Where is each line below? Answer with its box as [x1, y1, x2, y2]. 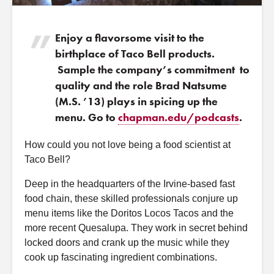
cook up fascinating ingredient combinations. [24, 251, 217, 262]
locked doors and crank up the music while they [24, 237, 229, 248]
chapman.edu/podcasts [118, 109, 239, 124]
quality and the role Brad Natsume [55, 78, 227, 92]
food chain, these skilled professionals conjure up [24, 193, 238, 204]
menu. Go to [55, 109, 118, 124]
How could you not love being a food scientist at [24, 139, 231, 150]
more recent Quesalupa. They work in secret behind [24, 222, 248, 233]
